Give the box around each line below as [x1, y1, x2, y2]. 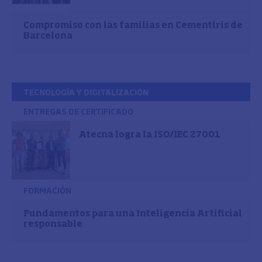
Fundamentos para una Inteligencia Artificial [23, 209, 242, 218]
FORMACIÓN [23, 184, 71, 196]
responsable [23, 220, 82, 229]
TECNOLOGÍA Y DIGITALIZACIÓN [23, 86, 149, 98]
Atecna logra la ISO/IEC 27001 [79, 130, 220, 139]
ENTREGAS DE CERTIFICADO [23, 105, 133, 117]
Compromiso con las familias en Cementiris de [23, 21, 243, 30]
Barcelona [23, 32, 73, 40]
